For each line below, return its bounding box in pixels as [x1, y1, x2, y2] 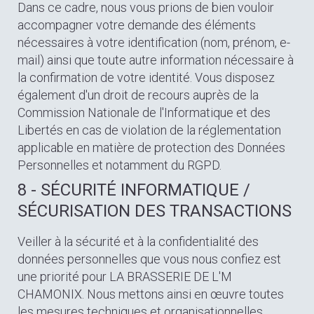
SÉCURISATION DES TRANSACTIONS [18, 201, 292, 221]
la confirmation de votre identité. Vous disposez [18, 70, 275, 85]
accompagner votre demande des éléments [18, 18, 256, 32]
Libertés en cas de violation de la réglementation [18, 123, 281, 137]
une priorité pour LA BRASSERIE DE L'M [18, 269, 232, 284]
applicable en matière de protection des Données [18, 140, 285, 155]
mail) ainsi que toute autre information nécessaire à [18, 53, 294, 67]
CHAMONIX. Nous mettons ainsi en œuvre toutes [18, 287, 284, 301]
